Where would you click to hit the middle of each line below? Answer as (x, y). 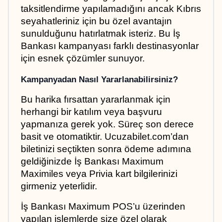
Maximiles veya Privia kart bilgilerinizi (99, 173)
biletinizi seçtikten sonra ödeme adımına (106, 149)
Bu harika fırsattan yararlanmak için (96, 99)
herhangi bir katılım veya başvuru (91, 111)
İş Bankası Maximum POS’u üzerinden (103, 206)
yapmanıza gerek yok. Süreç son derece (107, 124)
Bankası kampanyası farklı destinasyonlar (110, 46)
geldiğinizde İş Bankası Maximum (92, 161)
